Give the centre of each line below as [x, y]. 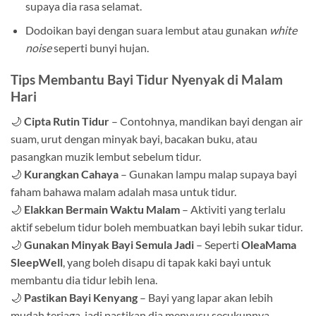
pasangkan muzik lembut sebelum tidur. [106, 156]
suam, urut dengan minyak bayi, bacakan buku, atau [134, 138]
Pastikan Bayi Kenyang [81, 297]
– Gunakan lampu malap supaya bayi [208, 174]
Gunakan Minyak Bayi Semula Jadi [109, 244]
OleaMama [269, 244]
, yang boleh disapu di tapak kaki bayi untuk [167, 262]
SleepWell [37, 262]
